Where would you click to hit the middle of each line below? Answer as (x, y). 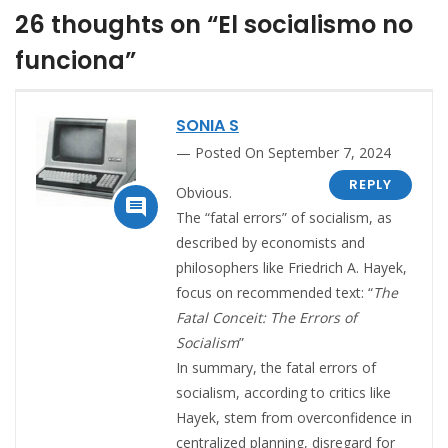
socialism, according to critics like (283, 392)
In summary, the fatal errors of (276, 367)
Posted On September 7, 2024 (293, 152)
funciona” (75, 60)
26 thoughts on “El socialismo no (214, 24)
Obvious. (204, 192)
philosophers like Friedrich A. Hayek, (291, 267)
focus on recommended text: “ (274, 292)
